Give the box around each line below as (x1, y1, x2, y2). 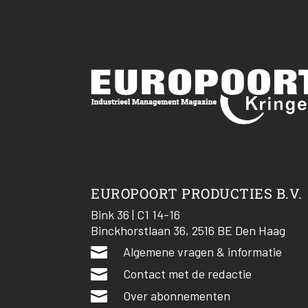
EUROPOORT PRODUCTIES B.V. (91, 184, 302, 203)
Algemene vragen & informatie (123, 244, 282, 260)
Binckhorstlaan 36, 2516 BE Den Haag (91, 223, 285, 239)
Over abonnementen (123, 288, 230, 304)
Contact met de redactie (123, 266, 252, 282)
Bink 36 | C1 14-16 (91, 207, 180, 223)
